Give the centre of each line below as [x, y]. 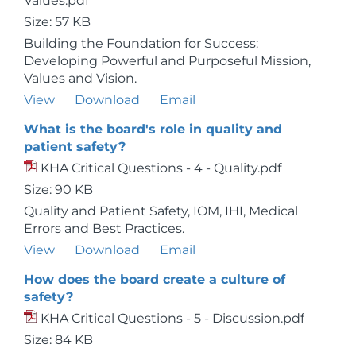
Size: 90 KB [58, 190]
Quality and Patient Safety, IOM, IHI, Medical [161, 211]
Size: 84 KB [58, 340]
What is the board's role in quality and [153, 129]
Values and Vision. [80, 78]
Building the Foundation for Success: [141, 43]
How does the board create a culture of [155, 279]
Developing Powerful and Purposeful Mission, [167, 61]
